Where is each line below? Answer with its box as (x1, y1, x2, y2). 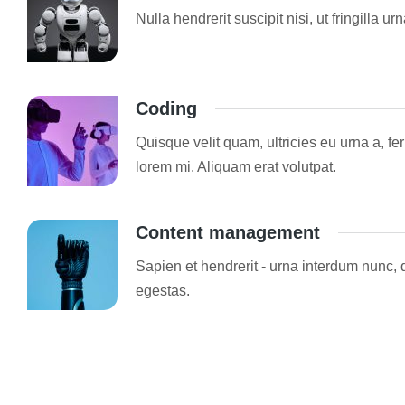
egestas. (136, 283, 190, 298)
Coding (136, 99, 197, 118)
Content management (136, 222, 320, 242)
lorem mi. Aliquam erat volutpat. (136, 159, 336, 174)
